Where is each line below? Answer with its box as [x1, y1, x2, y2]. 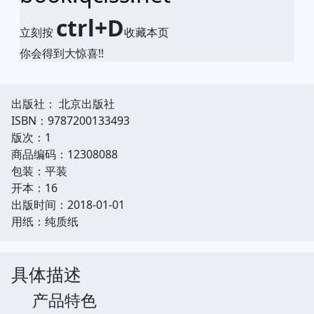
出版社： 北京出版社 [11, 95, 115, 111]
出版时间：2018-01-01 [11, 196, 125, 212]
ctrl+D [56, 12, 124, 43]
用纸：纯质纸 [11, 213, 78, 229]
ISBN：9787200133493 [11, 112, 130, 128]
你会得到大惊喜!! [20, 45, 104, 61]
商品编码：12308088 [11, 146, 118, 162]
